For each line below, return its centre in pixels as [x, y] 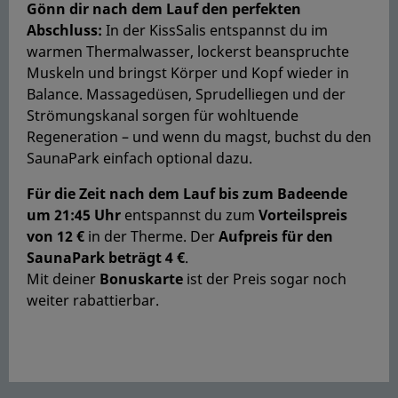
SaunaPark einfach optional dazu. [139, 158]
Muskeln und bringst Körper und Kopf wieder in [188, 72]
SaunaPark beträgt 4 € [106, 257]
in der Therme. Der [151, 236]
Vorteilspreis [303, 215]
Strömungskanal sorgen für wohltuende [163, 115]
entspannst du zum [190, 215]
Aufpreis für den [276, 236]
